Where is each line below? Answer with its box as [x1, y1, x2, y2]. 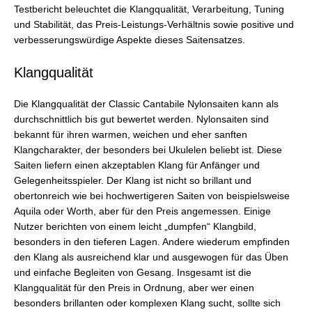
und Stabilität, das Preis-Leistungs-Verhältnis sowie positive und [14, 19, 294, 30]
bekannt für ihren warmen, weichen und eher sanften [14, 129, 247, 140]
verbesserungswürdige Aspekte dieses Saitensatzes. [14, 34, 245, 45]
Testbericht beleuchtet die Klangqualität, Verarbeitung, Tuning [14, 3, 284, 15]
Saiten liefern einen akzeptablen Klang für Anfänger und [14, 159, 260, 171]
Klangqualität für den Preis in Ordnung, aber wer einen [14, 282, 254, 293]
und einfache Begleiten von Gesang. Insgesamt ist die [14, 267, 251, 278]
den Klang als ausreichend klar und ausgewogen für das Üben [14, 251, 288, 263]
